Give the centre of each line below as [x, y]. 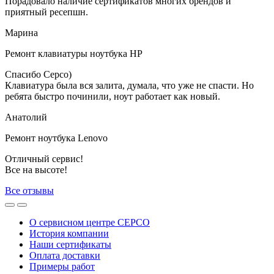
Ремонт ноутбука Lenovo [56, 138]
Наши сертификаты [70, 244]
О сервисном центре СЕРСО [90, 222]
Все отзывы [29, 190]
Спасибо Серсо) [38, 74]
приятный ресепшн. [46, 12]
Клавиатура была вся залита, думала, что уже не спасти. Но [129, 85]
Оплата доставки [65, 255]
